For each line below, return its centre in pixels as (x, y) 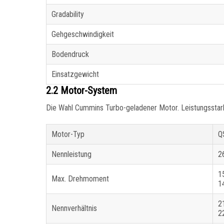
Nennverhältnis (74, 208)
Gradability (68, 14)
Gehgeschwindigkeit (83, 34)
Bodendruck (70, 54)
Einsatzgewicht (75, 74)
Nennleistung (71, 154)
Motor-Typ (68, 134)
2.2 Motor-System (81, 91)
